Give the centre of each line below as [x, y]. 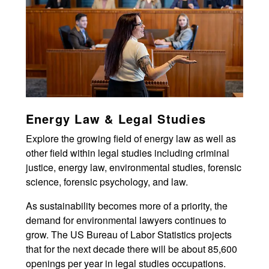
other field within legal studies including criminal [127, 153]
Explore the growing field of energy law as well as [131, 139]
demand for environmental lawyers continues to [126, 220]
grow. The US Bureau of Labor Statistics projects [128, 235]
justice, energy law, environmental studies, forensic [133, 168]
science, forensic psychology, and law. [107, 182]
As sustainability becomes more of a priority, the [126, 206]
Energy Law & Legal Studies [116, 119]
